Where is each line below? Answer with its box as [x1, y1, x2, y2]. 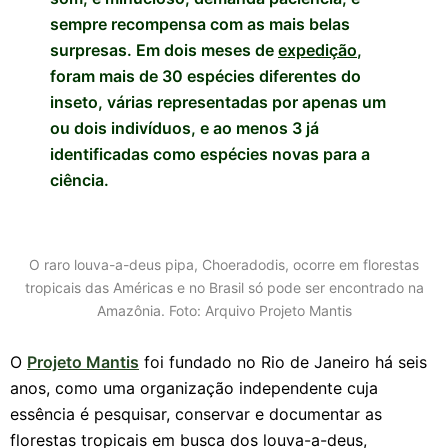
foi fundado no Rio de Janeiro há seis [139, 352, 427, 372]
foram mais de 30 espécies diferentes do [50, 66, 361, 86]
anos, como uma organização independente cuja [10, 378, 378, 398]
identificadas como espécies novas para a [50, 144, 370, 164]
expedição [278, 40, 357, 60]
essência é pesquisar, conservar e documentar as [10, 404, 382, 424]
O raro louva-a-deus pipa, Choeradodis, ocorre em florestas [29, 256, 419, 273]
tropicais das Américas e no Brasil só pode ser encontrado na [24, 279, 424, 296]
